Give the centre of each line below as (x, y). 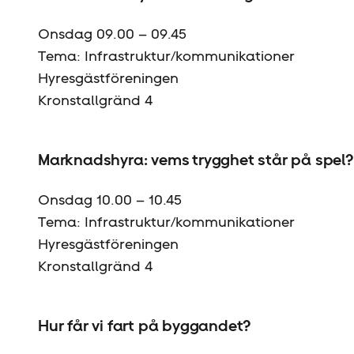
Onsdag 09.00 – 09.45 (112, 34)
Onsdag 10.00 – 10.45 (110, 200)
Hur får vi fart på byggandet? (145, 326)
